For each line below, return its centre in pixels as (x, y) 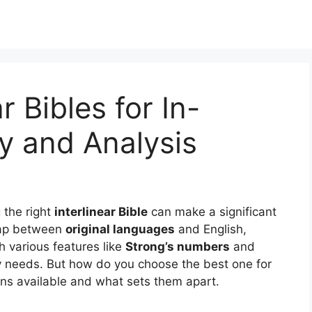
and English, (211, 229)
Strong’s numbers (178, 247)
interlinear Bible (101, 212)
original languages (120, 229)
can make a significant (212, 212)
